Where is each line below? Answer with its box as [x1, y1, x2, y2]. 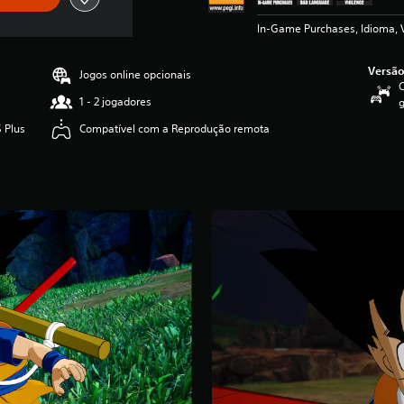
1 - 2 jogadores [79, 94, 152, 109]
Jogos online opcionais [79, 67, 192, 82]
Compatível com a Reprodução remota [79, 121, 271, 136]
